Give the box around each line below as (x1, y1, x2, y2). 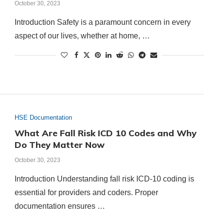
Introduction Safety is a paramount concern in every (14, 18, 191, 27)
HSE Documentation (14, 113, 72, 121)
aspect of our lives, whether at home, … (14, 32, 150, 40)
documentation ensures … (14, 201, 105, 210)
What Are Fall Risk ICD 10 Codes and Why (14, 127, 197, 139)
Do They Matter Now (14, 139, 105, 150)
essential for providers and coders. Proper (14, 188, 158, 197)
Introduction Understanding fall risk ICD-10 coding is (14, 174, 194, 183)
